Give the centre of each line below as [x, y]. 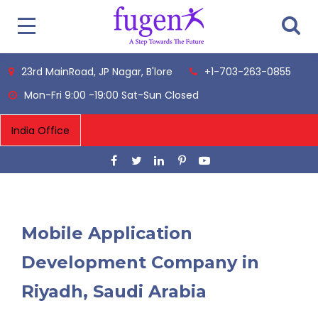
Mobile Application [107, 233]
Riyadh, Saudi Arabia [114, 291]
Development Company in [140, 262]
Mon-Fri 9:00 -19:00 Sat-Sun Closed [111, 95]
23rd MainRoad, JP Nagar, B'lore [97, 72]
